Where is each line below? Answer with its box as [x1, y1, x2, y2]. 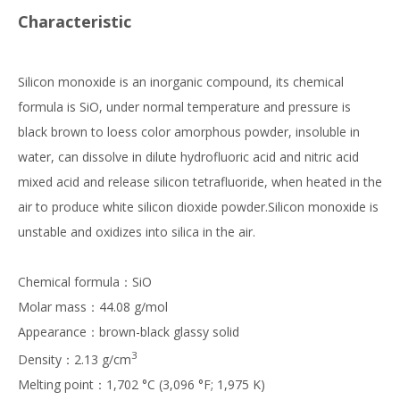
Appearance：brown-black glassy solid [18, 323, 239, 341]
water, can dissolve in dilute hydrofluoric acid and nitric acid [18, 148, 359, 166]
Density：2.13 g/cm [18, 350, 131, 368]
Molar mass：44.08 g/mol [18, 298, 168, 316]
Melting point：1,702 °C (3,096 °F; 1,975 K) [18, 375, 265, 393]
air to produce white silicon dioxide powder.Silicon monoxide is [18, 198, 379, 216]
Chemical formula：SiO [18, 273, 152, 291]
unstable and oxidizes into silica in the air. [18, 223, 255, 241]
